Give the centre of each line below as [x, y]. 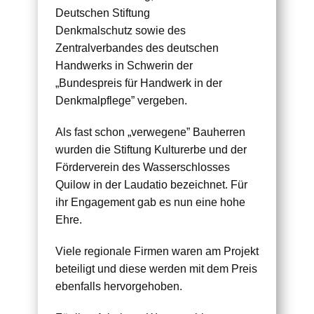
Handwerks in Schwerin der [124, 65]
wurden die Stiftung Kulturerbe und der [151, 149]
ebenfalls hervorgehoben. [119, 286]
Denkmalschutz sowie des [121, 30]
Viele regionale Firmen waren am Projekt [157, 251]
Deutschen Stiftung [103, 13]
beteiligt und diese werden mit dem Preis [156, 268]
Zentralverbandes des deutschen [137, 48]
